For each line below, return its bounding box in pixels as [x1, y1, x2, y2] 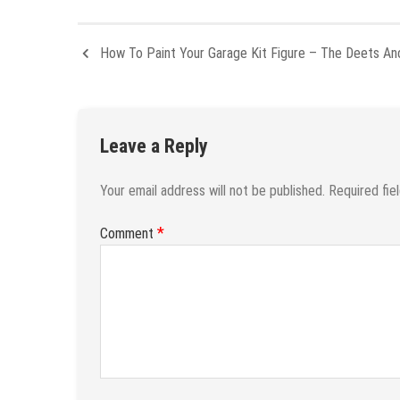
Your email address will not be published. [100, 181, 325, 199]
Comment [100, 224, 157, 242]
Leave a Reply [100, 134, 208, 157]
